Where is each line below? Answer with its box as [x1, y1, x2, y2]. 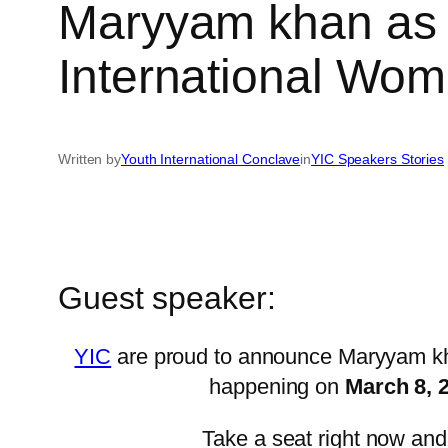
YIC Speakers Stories [311, 151, 445, 168]
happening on [209, 374, 345, 400]
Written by [58, 151, 121, 168]
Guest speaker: [58, 279, 276, 316]
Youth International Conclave [121, 151, 301, 168]
